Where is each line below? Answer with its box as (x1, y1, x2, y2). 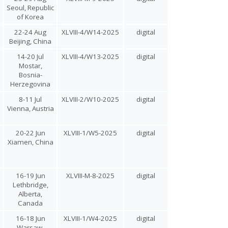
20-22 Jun (15, 128, 45, 137)
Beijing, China (9, 37, 51, 46)
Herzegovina (10, 79, 50, 89)
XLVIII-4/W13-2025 (62, 52, 119, 61)
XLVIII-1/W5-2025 (64, 128, 117, 137)
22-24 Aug (14, 27, 46, 37)
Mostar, (18, 61, 42, 70)
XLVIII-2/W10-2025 (62, 95, 119, 104)
